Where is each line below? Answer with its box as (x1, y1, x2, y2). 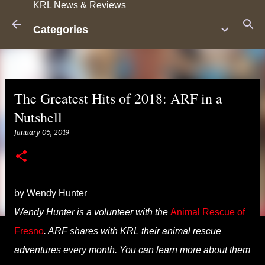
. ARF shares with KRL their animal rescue (44, 226, 221, 236)
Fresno (14, 226, 44, 236)
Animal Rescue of (170, 207, 245, 217)
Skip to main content (90, 9, 175, 20)
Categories (33, 24, 88, 35)
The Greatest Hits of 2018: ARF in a (14, 89, 222, 108)
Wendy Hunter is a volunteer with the (14, 207, 170, 217)
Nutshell (14, 108, 62, 127)
